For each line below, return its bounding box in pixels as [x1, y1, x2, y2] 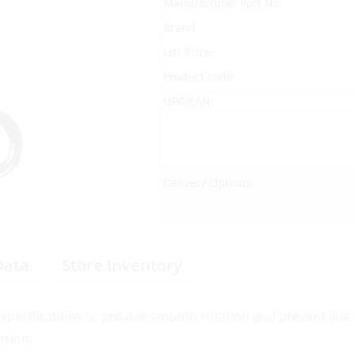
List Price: [162, 44, 214, 59]
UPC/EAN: [162, 94, 214, 109]
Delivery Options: [162, 175, 254, 190]
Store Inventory [62, 254, 182, 276]
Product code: [162, 69, 236, 84]
